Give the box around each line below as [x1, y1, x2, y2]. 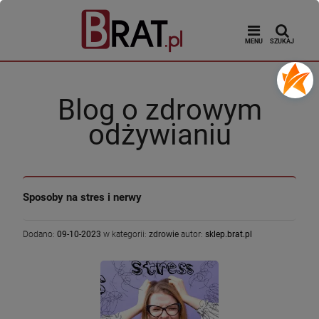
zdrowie [149, 229, 179, 239]
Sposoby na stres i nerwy [23, 191, 142, 204]
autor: [179, 229, 205, 239]
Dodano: [23, 229, 57, 239]
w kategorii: [101, 229, 149, 239]
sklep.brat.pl [205, 229, 252, 239]
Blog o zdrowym [57, 93, 262, 127]
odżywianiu [88, 118, 231, 152]
